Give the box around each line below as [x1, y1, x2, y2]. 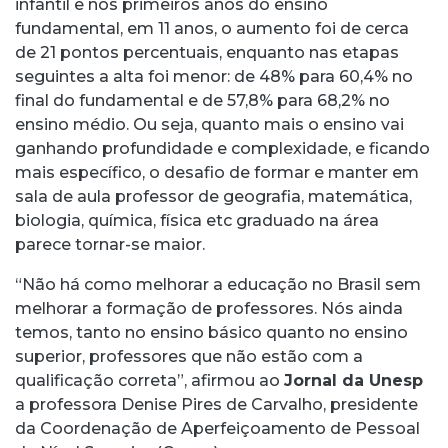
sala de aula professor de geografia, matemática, [15, 186, 412, 206]
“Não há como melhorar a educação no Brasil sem [15, 274, 421, 294]
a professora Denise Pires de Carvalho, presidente [15, 394, 418, 414]
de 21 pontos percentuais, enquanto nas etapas [15, 42, 399, 62]
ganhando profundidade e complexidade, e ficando [15, 138, 430, 158]
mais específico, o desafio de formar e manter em [15, 162, 419, 182]
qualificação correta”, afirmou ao [15, 370, 284, 390]
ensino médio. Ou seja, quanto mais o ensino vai [15, 114, 404, 134]
